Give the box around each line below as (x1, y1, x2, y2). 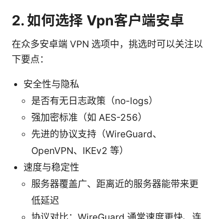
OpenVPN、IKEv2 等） (31, 145, 129, 156)
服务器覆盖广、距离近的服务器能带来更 (31, 178, 198, 190)
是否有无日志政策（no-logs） (31, 95, 158, 107)
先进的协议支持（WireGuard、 (31, 128, 162, 140)
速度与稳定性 (23, 161, 79, 173)
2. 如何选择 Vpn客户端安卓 (12, 11, 184, 29)
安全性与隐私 (23, 78, 79, 90)
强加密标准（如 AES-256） (31, 111, 147, 123)
